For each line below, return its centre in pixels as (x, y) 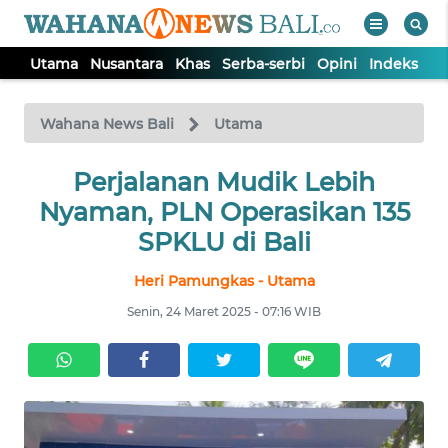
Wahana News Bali (107, 124)
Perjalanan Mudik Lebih (224, 182)
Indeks (393, 64)
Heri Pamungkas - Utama (224, 281)
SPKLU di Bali (224, 242)
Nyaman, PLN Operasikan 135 (224, 212)
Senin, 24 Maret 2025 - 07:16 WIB (224, 312)
